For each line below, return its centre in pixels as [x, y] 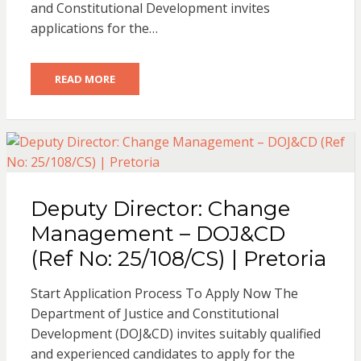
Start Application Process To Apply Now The [164, 293]
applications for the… [94, 28]
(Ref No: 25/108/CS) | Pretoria [178, 258]
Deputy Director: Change [160, 208]
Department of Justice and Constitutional [154, 313]
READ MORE [85, 79]
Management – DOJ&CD [158, 233]
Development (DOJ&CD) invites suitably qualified [175, 333]
